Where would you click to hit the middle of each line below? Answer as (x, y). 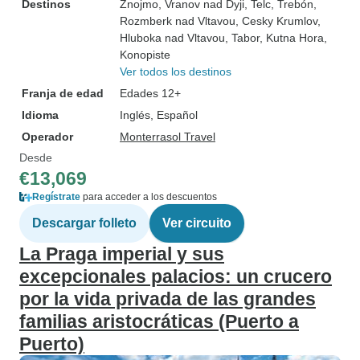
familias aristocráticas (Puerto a (159, 321)
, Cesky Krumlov (276, 21)
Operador (47, 137)
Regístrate (56, 197)
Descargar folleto (84, 223)
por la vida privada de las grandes (168, 299)
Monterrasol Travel (168, 137)
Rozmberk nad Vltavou (178, 21)
